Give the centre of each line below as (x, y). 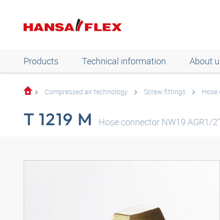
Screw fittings (165, 92)
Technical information (124, 61)
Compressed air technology (86, 92)
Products (41, 61)
